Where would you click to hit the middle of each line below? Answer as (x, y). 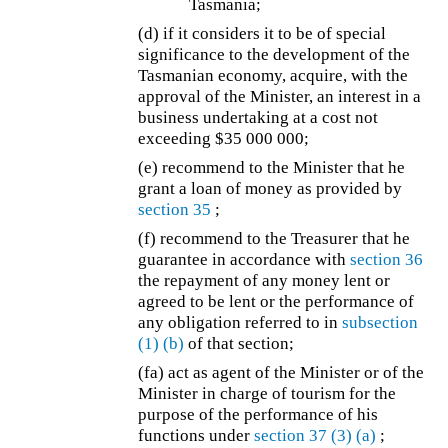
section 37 (291, 436)
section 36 (387, 260)
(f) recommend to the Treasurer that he (274, 239)
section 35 (175, 210)
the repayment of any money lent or (264, 281)
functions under (196, 436)
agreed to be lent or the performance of (276, 302)
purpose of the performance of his (258, 415)
